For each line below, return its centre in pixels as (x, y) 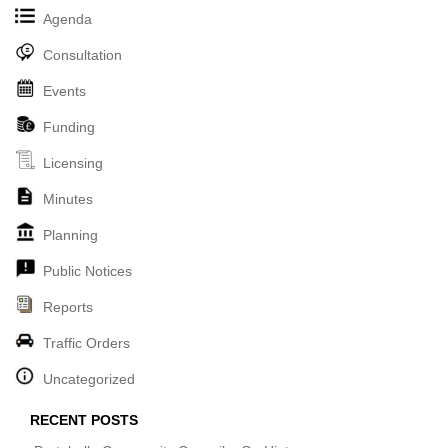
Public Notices (87, 271)
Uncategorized (89, 379)
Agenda (67, 19)
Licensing (73, 163)
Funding (69, 127)
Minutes (68, 199)
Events (64, 91)
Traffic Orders (86, 343)
